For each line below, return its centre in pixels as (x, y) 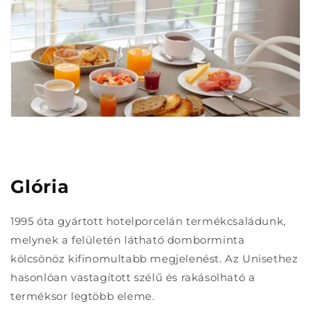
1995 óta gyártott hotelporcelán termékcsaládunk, (148, 221)
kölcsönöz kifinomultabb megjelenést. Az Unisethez (154, 259)
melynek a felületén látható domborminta (128, 240)
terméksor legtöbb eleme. (83, 296)
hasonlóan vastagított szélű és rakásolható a (133, 277)
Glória (40, 187)
